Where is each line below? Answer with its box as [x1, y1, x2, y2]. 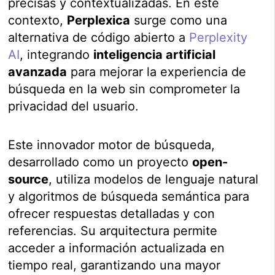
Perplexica [67, 13, 131, 28]
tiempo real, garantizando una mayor [8, 258, 221, 273]
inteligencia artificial [93, 47, 216, 63]
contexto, [8, 13, 68, 28]
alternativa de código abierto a [8, 30, 190, 45]
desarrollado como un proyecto [8, 155, 193, 170]
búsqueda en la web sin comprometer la [8, 82, 241, 97]
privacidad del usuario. [8, 99, 139, 114]
